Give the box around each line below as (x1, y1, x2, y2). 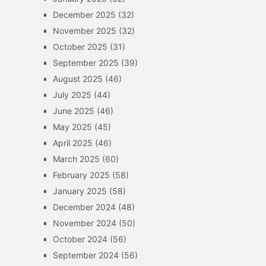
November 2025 (52, 26, 116, 36)
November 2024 (52, 218, 116, 228)
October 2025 (52, 42, 107, 52)
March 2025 (52, 154, 100, 164)
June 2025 (52, 106, 94, 116)
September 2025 (52, 58, 119, 68)
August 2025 (52, 74, 103, 84)
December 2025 (52, 9, 116, 20)
